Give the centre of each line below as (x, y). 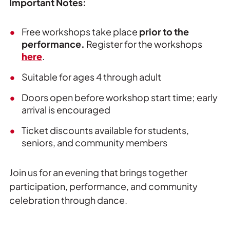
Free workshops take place (80, 31)
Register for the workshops (144, 44)
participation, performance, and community (103, 186)
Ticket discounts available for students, (105, 130)
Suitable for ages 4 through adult (91, 76)
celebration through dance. (68, 200)
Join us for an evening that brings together (98, 172)
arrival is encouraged (66, 109)
